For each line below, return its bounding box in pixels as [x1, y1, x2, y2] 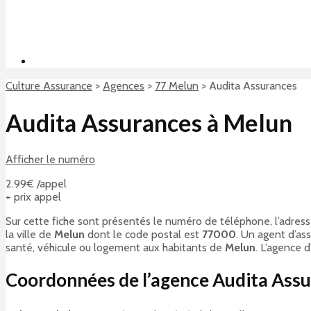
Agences [103, 79, 144, 92]
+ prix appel [6, 190, 61, 203]
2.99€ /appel [6, 176, 67, 190]
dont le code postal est [85, 227, 202, 241]
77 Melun [155, 79, 199, 92]
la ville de [6, 227, 54, 241]
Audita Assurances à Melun [6, 108, 292, 137]
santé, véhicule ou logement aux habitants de [6, 240, 225, 254]
